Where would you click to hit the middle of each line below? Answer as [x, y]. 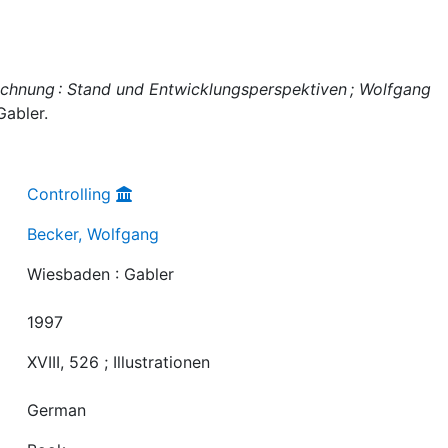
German [57, 409]
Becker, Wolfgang [93, 233]
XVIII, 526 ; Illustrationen [119, 361]
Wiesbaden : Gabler [101, 273]
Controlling [69, 193]
